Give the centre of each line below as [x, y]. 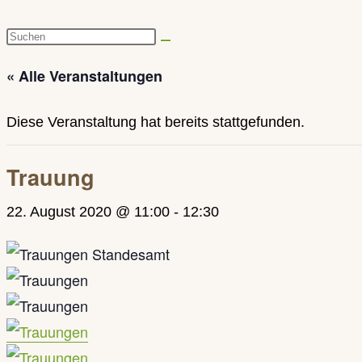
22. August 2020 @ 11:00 [88, 212]
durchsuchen [47, 86]
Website [32, 61]
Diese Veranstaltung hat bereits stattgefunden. [156, 122]
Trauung [51, 177]
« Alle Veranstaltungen [84, 76]
